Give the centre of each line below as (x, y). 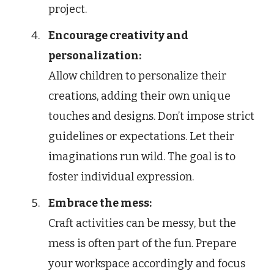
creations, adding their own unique (139, 96)
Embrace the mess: (100, 203)
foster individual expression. (121, 177)
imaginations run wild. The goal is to (142, 157)
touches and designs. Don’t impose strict (151, 117)
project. (68, 9)
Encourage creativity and (118, 36)
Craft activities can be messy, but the (142, 224)
